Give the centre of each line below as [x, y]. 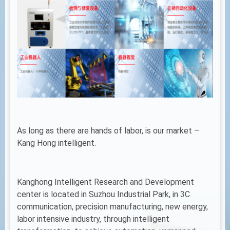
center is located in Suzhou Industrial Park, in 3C [103, 195]
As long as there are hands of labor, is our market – [108, 130]
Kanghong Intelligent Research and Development [106, 182]
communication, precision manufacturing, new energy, [112, 207]
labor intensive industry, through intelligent [93, 219]
